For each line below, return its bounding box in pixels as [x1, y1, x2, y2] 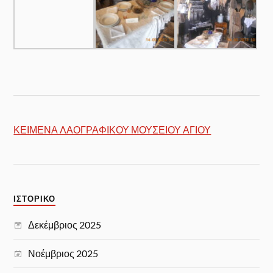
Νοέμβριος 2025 [28, 247, 99, 259]
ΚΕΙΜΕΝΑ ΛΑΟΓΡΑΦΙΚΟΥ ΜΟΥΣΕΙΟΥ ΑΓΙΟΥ [13, 123, 211, 135]
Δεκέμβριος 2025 [28, 218, 102, 230]
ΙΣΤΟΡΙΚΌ [13, 194, 56, 204]
